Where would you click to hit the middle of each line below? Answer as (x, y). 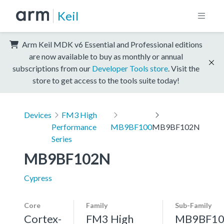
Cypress (38, 177)
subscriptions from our (52, 68)
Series (62, 138)
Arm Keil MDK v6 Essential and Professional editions (111, 44)
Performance (74, 126)
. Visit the (184, 68)
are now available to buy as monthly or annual (106, 56)
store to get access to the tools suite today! (106, 80)
